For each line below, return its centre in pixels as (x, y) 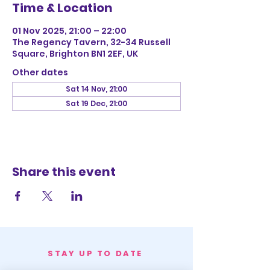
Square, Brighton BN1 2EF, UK (75, 54)
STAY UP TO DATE (95, 253)
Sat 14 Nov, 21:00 (96, 89)
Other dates (40, 72)
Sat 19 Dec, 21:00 (96, 103)
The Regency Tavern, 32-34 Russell (91, 42)
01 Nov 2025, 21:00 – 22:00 (69, 31)
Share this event (64, 172)
